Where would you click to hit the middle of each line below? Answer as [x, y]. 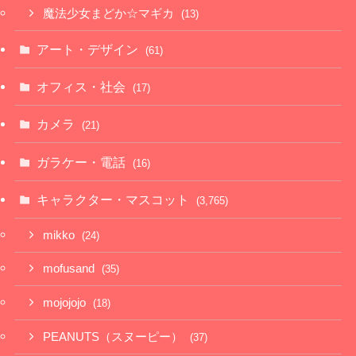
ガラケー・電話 [83, 162]
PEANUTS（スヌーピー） [115, 337]
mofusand [71, 269]
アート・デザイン [89, 50]
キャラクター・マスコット [115, 199]
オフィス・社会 [83, 87]
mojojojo [66, 303]
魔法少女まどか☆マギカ [110, 14]
